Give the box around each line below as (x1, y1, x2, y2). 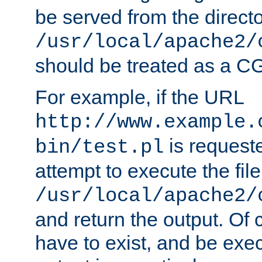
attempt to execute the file (35, 160, 261, 182)
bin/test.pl (35, 136, 164, 159)
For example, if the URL (35, 86, 244, 109)
